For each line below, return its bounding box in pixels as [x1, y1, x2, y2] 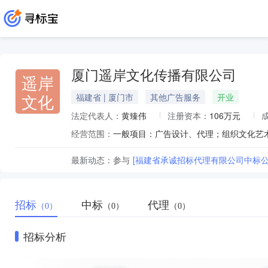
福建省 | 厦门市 [76, 91, 133, 103]
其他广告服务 [150, 91, 200, 103]
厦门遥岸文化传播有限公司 [71, 68, 236, 83]
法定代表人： [71, 109, 121, 121]
